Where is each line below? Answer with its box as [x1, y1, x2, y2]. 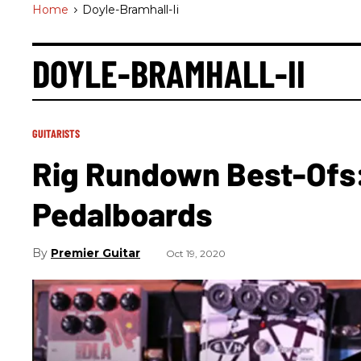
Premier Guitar [51, 246, 140, 260]
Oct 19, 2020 [166, 247, 226, 259]
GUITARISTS [32, 127, 80, 140]
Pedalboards [32, 194, 212, 233]
